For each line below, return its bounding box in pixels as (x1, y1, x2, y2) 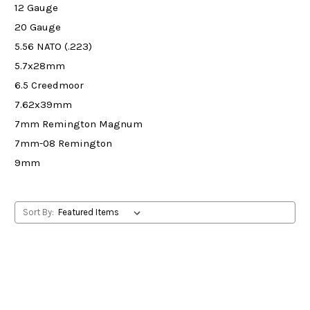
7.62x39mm (15, 98, 72, 111)
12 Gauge (15, 1, 58, 15)
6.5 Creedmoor (15, 79, 84, 92)
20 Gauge (15, 21, 61, 34)
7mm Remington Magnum (15, 118, 143, 131)
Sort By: (22, 207, 54, 218)
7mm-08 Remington (15, 137, 112, 150)
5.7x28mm (15, 60, 65, 73)
